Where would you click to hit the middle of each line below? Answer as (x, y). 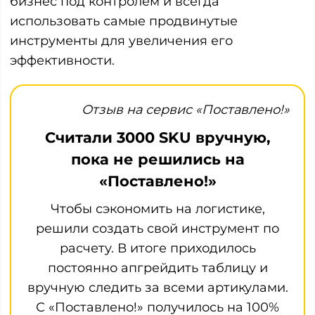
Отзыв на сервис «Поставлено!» (186, 109)
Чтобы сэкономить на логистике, (157, 208)
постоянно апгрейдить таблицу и (157, 268)
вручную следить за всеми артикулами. (157, 287)
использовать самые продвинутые (124, 21)
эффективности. (62, 60)
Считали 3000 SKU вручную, (157, 137)
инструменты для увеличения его (121, 40)
